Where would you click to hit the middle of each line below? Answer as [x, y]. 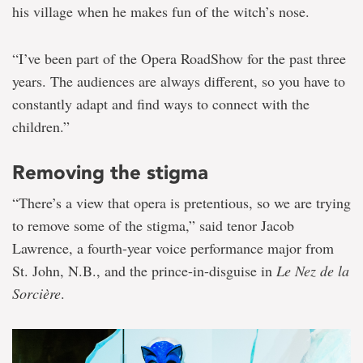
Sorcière [36, 294]
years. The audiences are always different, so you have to [179, 81]
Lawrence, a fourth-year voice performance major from [173, 248]
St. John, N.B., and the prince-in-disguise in [144, 271]
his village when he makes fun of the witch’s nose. [161, 12]
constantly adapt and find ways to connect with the [161, 104]
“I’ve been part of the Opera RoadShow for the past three [179, 59]
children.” [41, 127]
